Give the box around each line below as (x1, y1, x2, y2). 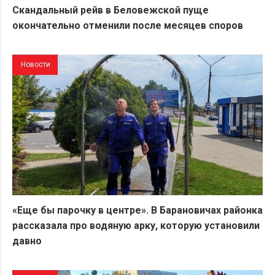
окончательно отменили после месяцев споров (12, 19, 243, 31)
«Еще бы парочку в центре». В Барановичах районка (12, 204, 263, 217)
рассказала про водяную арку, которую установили (12, 220, 260, 232)
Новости (21, 60, 50, 69)
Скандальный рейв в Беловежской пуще (12, 4, 209, 16)
